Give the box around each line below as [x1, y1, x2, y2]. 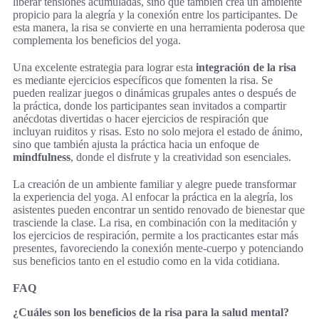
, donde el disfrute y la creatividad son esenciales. [70, 150, 291, 163]
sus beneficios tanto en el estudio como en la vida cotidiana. [13, 254, 280, 267]
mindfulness [13, 150, 70, 163]
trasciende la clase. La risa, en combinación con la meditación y [13, 216, 297, 229]
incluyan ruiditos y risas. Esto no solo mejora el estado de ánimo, [13, 125, 303, 137]
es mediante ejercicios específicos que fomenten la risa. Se [13, 73, 273, 86]
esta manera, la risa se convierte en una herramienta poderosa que [13, 21, 305, 33]
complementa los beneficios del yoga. [13, 33, 181, 46]
